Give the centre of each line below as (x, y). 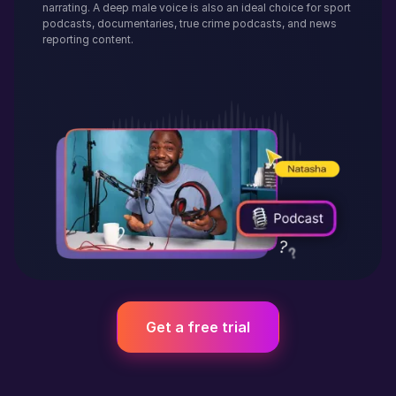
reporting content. (88, 40)
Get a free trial (198, 327)
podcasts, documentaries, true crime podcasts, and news (190, 24)
